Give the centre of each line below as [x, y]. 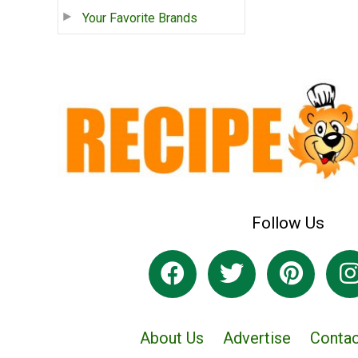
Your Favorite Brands [140, 18]
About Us [172, 338]
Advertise [257, 338]
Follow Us [288, 223]
